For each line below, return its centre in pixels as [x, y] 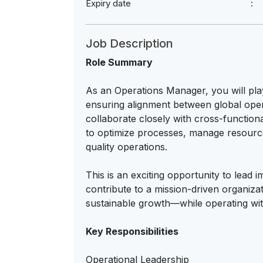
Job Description [129, 43]
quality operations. [127, 147]
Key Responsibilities [132, 231]
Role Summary [119, 62]
